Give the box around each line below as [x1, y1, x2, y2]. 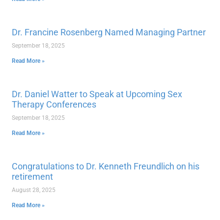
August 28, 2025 [12, 187, 55, 193]
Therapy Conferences [12, 99, 96, 110]
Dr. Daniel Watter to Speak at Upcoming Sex [12, 89, 182, 99]
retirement [12, 171, 53, 182]
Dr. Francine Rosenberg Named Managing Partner [12, 27, 206, 37]
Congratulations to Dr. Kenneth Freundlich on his [12, 161, 199, 171]
